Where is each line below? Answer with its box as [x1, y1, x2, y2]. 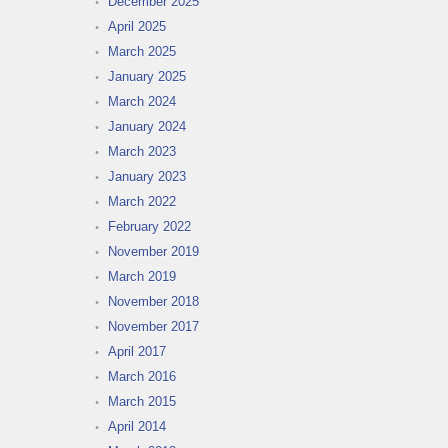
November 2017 [108, 319, 199, 335]
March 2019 [108, 269, 176, 285]
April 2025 [108, 19, 166, 35]
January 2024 [108, 119, 186, 135]
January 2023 [108, 169, 186, 185]
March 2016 [108, 369, 176, 385]
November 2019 [108, 244, 199, 260]
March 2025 [108, 44, 176, 60]
